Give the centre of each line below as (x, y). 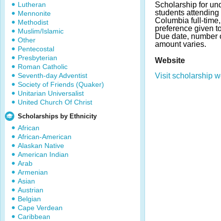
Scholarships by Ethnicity (57, 116)
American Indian (43, 154)
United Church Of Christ (55, 102)
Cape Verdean (40, 208)
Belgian (29, 199)
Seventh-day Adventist (53, 75)
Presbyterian (37, 58)
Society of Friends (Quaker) (61, 84)
